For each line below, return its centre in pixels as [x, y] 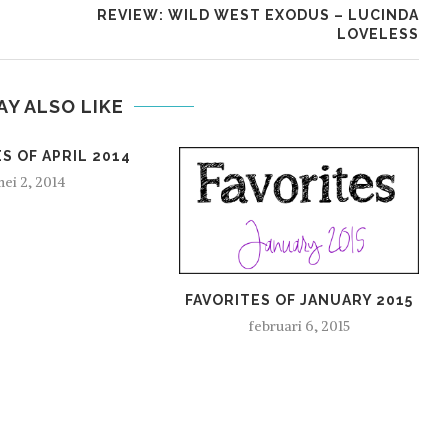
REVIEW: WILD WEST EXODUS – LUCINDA [257, 15]
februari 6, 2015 [299, 325]
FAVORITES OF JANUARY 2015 [299, 299]
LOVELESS [377, 34]
